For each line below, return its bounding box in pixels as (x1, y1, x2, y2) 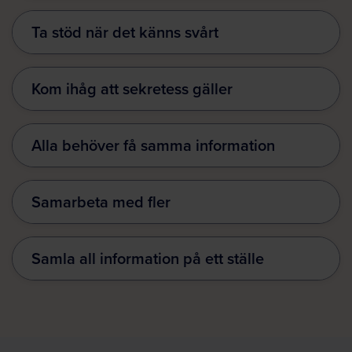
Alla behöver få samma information (31, 134, 275, 157)
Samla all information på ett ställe (31, 247, 264, 270)
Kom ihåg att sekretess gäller (31, 77, 233, 101)
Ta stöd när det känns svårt (31, 20, 218, 44)
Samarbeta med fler (31, 190, 170, 214)
